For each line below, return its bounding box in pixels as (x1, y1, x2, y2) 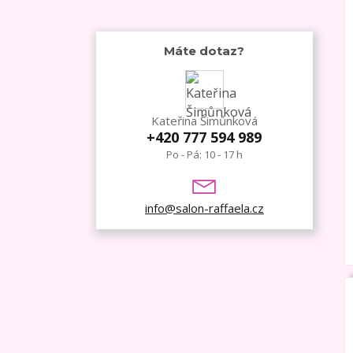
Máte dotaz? (164, 43, 245, 58)
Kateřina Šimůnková (150, 112, 258, 128)
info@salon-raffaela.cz (144, 199, 264, 216)
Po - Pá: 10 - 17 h (165, 147, 243, 162)
